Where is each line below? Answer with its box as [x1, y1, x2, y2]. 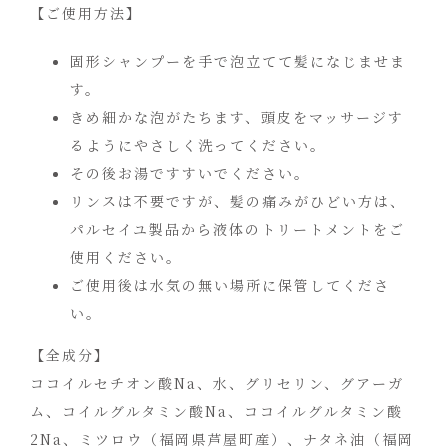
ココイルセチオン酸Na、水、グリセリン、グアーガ [30, 373, 404, 393]
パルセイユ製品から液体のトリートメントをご [70, 219, 405, 239]
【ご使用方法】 [30, 3, 142, 23]
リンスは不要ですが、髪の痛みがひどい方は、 [70, 191, 406, 211]
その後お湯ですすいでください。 [70, 163, 310, 183]
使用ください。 [70, 247, 182, 267]
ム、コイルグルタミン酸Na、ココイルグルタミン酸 [30, 401, 403, 421]
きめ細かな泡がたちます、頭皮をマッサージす [70, 107, 404, 127]
